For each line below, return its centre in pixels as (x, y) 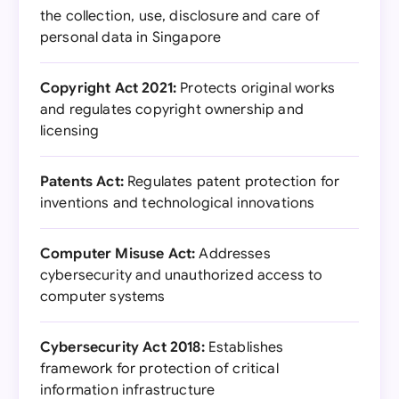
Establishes (244, 347)
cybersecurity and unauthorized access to (182, 275)
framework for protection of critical (159, 369)
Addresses (233, 254)
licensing (70, 131)
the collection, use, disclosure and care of (180, 16)
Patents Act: (82, 182)
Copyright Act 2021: (109, 88)
